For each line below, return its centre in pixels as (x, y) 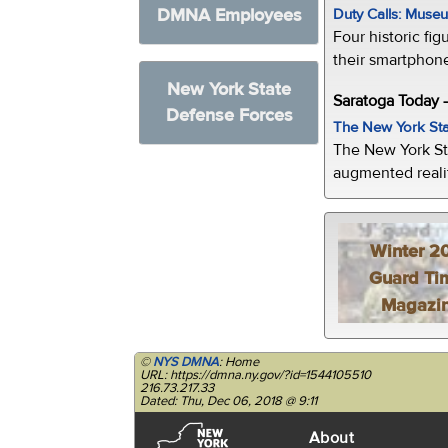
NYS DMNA (186, 361)
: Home (239, 361)
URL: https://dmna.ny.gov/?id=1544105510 (256, 374)
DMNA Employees (229, 15)
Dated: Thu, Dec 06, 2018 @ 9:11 (229, 400)
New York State (229, 89)
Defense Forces (229, 115)
